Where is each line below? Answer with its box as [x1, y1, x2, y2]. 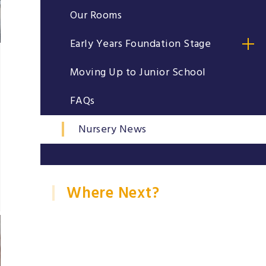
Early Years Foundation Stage [70, 36, 211, 52]
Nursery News [78, 122, 147, 137]
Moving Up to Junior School [70, 65, 206, 80]
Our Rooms [70, 8, 122, 23]
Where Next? [66, 182, 160, 204]
